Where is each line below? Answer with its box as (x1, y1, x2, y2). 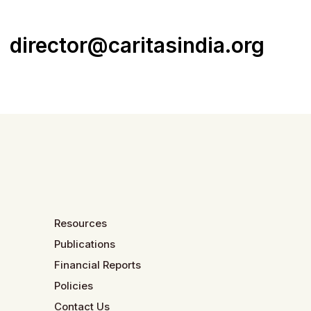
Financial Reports (54, 258, 142, 271)
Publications (54, 237, 116, 251)
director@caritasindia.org (9, 33, 264, 58)
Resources (54, 217, 108, 230)
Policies (54, 279, 94, 292)
